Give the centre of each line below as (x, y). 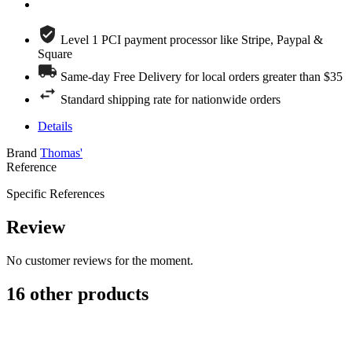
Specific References (55, 194)
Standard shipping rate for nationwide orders (170, 100)
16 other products (77, 294)
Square (55, 54)
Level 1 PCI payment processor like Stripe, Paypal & (192, 40)
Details (55, 126)
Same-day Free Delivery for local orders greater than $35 (202, 77)
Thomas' (61, 153)
